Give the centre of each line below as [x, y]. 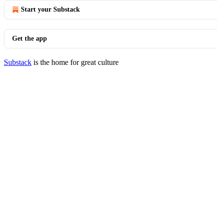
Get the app [30, 39]
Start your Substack [50, 9]
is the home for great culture [75, 62]
